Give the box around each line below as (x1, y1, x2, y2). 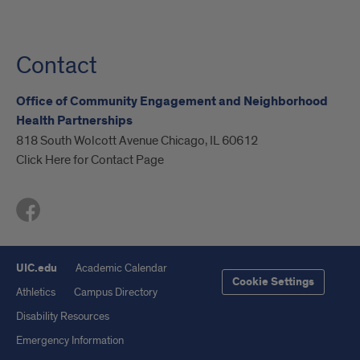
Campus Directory (74, 285, 157, 300)
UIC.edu (16, 261, 57, 276)
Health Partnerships (16, 112, 133, 130)
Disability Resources (16, 309, 109, 324)
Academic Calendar (76, 261, 167, 276)
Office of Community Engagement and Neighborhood (16, 93, 328, 111)
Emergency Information (16, 333, 124, 348)
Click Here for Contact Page (16, 152, 164, 169)
